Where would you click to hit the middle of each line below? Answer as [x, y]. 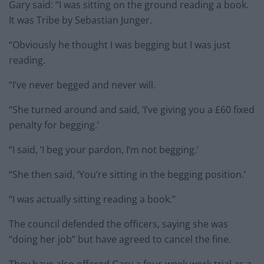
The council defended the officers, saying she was [118, 224]
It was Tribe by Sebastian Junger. [80, 20]
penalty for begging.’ [54, 125]
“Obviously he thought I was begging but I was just [120, 45]
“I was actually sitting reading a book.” [92, 199]
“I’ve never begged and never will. [82, 85]
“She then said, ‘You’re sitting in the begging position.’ [127, 175]
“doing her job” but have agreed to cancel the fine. [120, 240]
